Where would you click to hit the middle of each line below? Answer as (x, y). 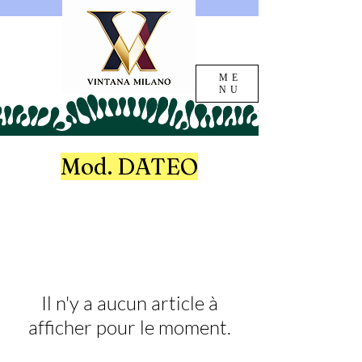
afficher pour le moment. (129, 327)
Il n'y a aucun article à (129, 303)
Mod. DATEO (129, 166)
